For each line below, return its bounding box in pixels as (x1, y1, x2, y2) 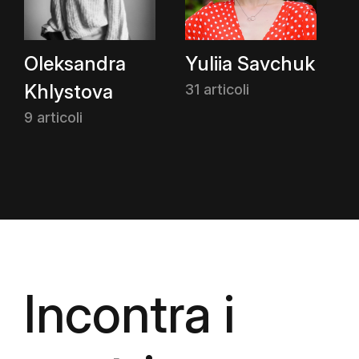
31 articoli (185, 81, 249, 98)
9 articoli (24, 109, 83, 126)
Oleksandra (24, 52, 126, 75)
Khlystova (24, 80, 113, 103)
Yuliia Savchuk (185, 52, 315, 75)
